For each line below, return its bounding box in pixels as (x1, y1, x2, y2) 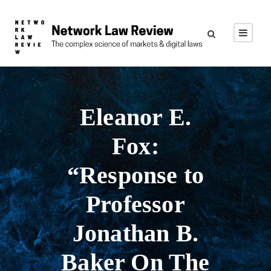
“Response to (67, 162, 204, 189)
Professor (86, 191, 185, 218)
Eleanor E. (80, 103, 191, 131)
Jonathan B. (72, 220, 199, 247)
